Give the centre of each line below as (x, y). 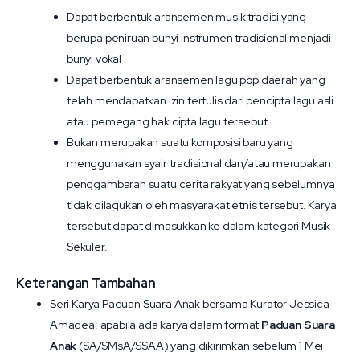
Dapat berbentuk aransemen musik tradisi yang (187, 17)
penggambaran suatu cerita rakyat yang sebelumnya (201, 184)
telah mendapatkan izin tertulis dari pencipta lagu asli (200, 100)
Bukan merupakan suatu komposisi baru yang (180, 142)
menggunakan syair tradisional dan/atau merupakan (199, 163)
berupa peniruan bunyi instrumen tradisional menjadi (199, 38)
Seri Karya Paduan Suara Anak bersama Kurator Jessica (190, 304)
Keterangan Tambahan (86, 283)
